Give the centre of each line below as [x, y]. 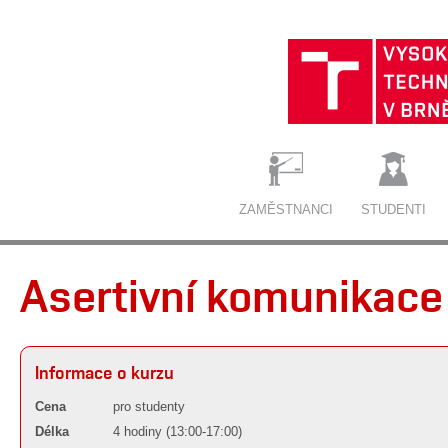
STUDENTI [393, 210]
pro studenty [148, 406]
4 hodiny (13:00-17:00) [177, 431]
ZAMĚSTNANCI [286, 210]
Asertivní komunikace [231, 295]
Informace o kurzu [104, 371]
